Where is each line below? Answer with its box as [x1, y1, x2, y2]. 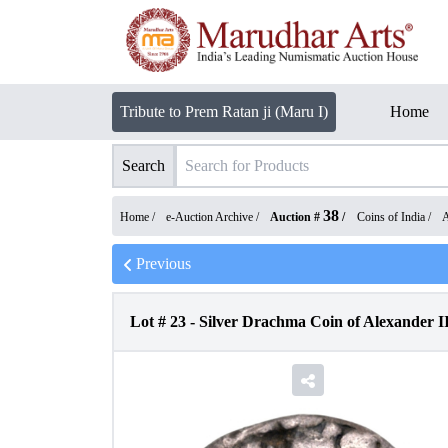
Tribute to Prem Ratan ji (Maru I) [120, 103, 328, 120]
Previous [136, 255, 191, 272]
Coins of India [357, 210, 425, 224]
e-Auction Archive [166, 210, 253, 224]
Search [122, 157, 165, 174]
